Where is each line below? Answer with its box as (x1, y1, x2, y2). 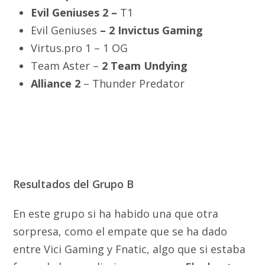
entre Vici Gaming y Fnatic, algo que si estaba (13, 242, 246, 256)
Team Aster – (31, 59, 102, 73)
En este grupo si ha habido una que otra (13, 206, 219, 221)
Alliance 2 (31, 76, 81, 91)
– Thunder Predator (80, 76, 185, 91)
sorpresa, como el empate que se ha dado (13, 224, 228, 238)
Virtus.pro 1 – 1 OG (31, 41, 128, 55)
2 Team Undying (102, 59, 188, 73)
